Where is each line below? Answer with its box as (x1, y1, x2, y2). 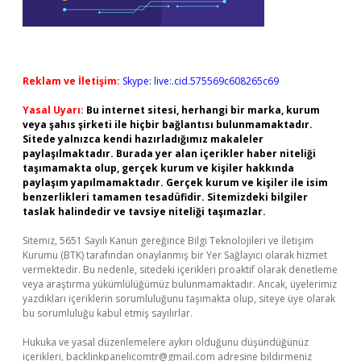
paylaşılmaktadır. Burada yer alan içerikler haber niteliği (23, 147, 316, 160)
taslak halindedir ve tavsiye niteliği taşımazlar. (23, 205, 266, 218)
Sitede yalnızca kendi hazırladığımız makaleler (23, 132, 263, 146)
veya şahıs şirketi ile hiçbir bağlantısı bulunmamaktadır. (23, 118, 313, 131)
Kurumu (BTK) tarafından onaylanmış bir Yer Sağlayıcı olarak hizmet (23, 248, 327, 262)
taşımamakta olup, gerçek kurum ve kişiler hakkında (23, 161, 294, 175)
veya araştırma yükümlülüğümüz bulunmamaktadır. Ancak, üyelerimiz (23, 277, 337, 291)
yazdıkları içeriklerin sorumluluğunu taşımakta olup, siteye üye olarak (23, 292, 335, 305)
